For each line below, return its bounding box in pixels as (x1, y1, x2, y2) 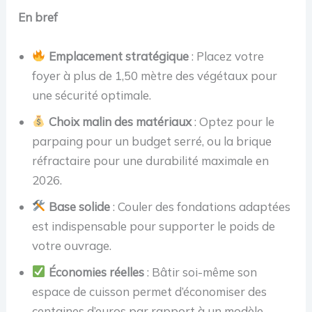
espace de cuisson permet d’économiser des (32, 283, 267, 299)
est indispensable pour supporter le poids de (32, 218, 276, 233)
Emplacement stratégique (48, 48, 189, 63)
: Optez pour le (191, 114, 274, 129)
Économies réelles (48, 264, 144, 279)
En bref (18, 10, 58, 25)
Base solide (48, 198, 110, 214)
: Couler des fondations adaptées (109, 198, 290, 214)
